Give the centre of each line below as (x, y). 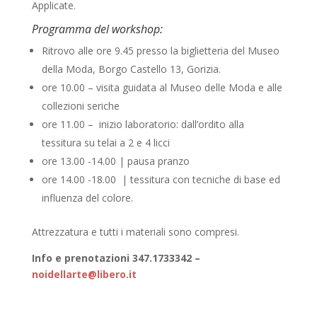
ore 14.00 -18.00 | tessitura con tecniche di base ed (161, 180)
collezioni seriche (80, 106)
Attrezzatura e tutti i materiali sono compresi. (135, 232)
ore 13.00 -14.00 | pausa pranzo (115, 161)
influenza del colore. (87, 198)
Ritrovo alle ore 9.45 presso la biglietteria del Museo (160, 51)
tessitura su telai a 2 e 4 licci (105, 143)
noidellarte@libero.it (84, 275)
